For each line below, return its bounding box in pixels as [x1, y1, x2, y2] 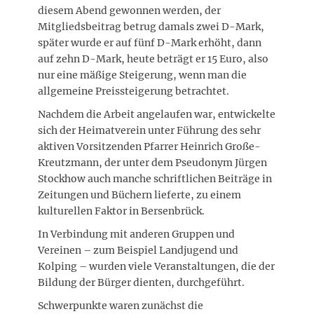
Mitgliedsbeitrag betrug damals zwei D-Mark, [38, 20, 264, 33]
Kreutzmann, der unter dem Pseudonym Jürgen [38, 156, 267, 169]
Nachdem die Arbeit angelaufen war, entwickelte [38, 107, 275, 121]
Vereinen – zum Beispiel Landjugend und [38, 243, 238, 257]
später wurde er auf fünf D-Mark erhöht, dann [38, 36, 261, 49]
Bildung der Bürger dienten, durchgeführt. [38, 275, 245, 289]
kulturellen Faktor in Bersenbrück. [38, 204, 205, 217]
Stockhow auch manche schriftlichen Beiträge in [38, 172, 272, 185]
